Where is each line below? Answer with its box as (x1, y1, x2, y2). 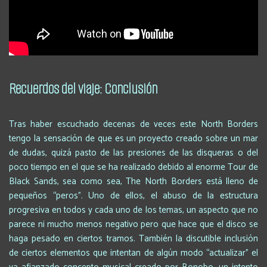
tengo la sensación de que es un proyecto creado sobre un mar (9, 131, 258, 146)
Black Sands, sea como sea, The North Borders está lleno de (9, 173, 258, 189)
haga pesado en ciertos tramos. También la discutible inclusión (9, 231, 258, 246)
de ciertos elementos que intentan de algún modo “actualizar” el (9, 245, 258, 260)
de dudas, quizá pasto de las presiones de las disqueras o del (9, 145, 258, 160)
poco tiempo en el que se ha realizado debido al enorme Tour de (9, 159, 258, 175)
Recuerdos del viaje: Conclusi (9, 78, 146, 98)
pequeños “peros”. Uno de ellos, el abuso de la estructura (9, 188, 258, 203)
